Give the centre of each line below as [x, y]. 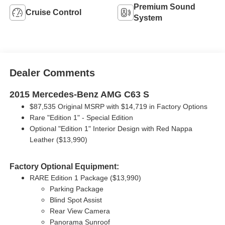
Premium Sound [164, 7]
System [148, 18]
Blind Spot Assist [76, 200]
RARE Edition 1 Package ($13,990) [85, 178]
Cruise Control [53, 12]
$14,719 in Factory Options [164, 107]
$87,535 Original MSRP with [75, 107]
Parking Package [76, 189]
